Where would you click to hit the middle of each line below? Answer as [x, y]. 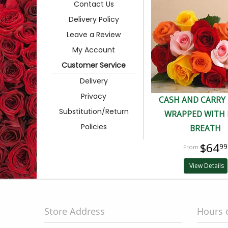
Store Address [75, 211]
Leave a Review [94, 34]
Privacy [94, 96]
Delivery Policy [94, 19]
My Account [94, 50]
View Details [207, 166]
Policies [94, 126]
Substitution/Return [94, 111]
